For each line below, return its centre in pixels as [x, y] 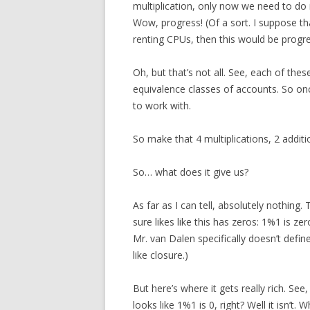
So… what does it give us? [191, 172]
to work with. [162, 106]
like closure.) [161, 255]
